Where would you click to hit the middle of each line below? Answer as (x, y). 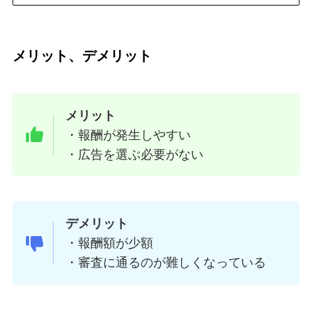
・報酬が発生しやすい (128, 135)
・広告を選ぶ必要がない (135, 154)
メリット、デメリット (82, 56)
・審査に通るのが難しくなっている (166, 263)
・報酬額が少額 (110, 243)
